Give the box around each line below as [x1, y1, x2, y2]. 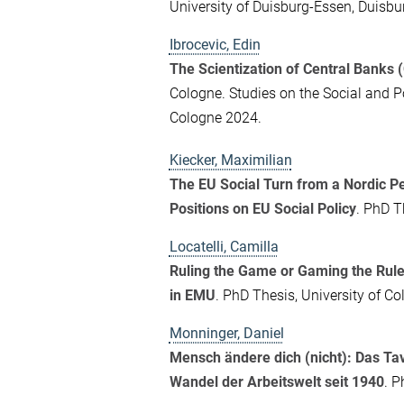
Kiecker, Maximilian [169, 151, 292, 169]
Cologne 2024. [169, 108, 262, 126]
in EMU [169, 287, 216, 304]
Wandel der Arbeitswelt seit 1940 [169, 373, 384, 390]
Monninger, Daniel [169, 325, 284, 342]
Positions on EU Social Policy [169, 200, 356, 217]
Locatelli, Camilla [169, 238, 279, 255]
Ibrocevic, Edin [169, 35, 261, 53]
